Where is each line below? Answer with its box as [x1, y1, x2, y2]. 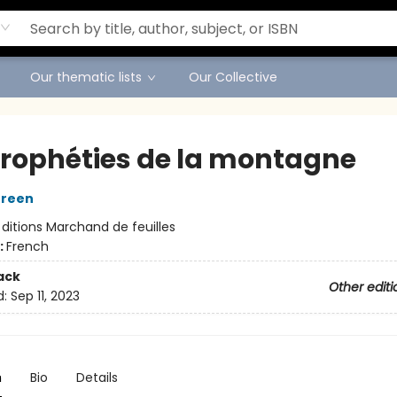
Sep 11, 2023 [10, 287, 80, 306]
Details [75, 369, 118, 386]
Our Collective [189, 68, 277, 86]
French [5, 237, 49, 255]
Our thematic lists [30, 68, 142, 86]
